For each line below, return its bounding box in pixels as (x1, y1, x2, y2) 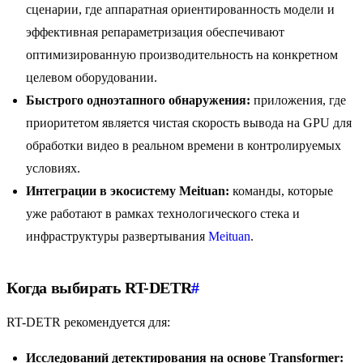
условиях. (26, 161, 80, 176)
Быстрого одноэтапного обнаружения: (26, 93, 250, 108)
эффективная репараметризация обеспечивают (26, 25, 284, 40)
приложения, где (250, 93, 346, 108)
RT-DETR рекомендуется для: (6, 315, 170, 330)
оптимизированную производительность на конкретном (26, 48, 338, 62)
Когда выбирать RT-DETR (6, 279, 192, 297)
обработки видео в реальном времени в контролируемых (26, 139, 341, 153)
